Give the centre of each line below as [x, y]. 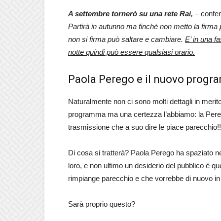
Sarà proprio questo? [102, 204]
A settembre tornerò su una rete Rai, [130, 14]
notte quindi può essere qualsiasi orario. [131, 52]
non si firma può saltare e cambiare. [127, 39]
